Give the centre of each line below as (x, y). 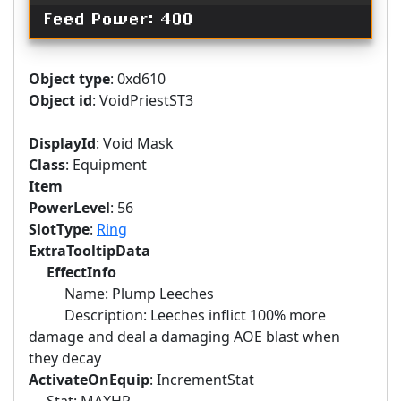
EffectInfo (81, 272)
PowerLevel (69, 208)
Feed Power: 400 (119, 21)
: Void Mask (135, 143)
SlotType (59, 229)
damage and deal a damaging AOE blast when (184, 337)
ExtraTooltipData (90, 251)
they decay (65, 358)
